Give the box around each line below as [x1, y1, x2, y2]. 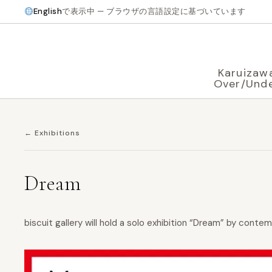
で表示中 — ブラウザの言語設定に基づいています [62, 6, 246, 16]
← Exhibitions [24, 128, 80, 138]
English [33, 6, 63, 16]
